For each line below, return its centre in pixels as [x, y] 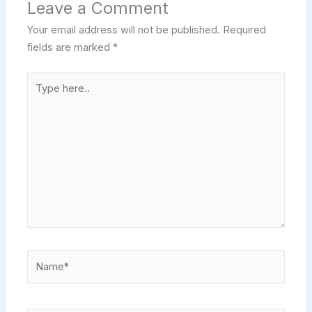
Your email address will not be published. [124, 30]
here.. [40, 97]
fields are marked [70, 48]
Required [245, 30]
